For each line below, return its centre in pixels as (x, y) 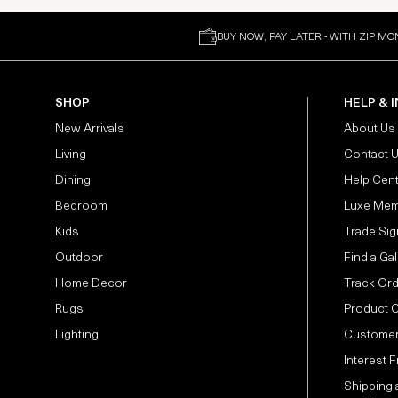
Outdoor (79, 259)
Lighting (77, 336)
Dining (73, 181)
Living (71, 155)
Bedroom (81, 207)
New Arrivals (90, 130)
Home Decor (91, 284)
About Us (370, 130)
